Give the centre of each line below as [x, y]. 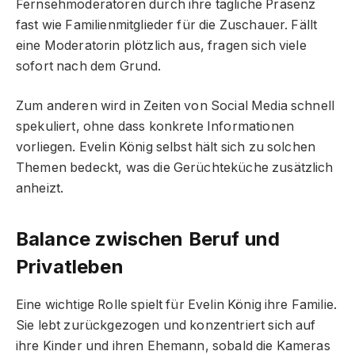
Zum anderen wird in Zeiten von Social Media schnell [176, 106]
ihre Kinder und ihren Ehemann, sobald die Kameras [173, 345]
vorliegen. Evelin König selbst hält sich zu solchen [166, 147]
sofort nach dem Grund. [89, 66]
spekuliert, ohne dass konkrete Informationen [155, 127]
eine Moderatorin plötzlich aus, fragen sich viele [161, 45]
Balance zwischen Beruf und [148, 239]
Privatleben [70, 266]
